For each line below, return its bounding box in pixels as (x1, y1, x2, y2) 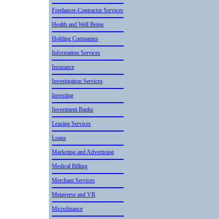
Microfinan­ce (52, 205, 83, 212)
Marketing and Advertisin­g (52, 149, 114, 155)
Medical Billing (52, 163, 88, 170)
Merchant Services (52, 177, 95, 184)
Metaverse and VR (52, 191, 95, 198)
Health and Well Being (52, 21, 104, 28)
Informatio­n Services (52, 49, 100, 56)
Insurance (52, 64, 74, 70)
